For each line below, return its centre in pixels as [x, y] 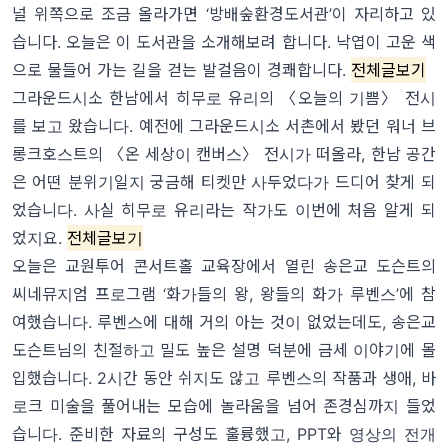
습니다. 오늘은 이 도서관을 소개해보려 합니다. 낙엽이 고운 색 [224, 42]
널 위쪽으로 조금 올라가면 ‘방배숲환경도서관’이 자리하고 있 [224, 14]
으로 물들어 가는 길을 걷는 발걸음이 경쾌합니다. [179, 70]
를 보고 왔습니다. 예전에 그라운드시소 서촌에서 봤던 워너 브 [224, 126]
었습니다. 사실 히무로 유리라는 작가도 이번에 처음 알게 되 [224, 210]
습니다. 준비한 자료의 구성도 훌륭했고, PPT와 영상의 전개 [224, 434]
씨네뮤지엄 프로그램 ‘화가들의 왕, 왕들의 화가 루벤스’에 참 [224, 294]
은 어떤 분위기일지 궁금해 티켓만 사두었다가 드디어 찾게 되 [224, 182]
